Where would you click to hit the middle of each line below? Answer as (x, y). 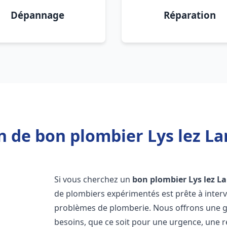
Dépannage (37, 15)
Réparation (190, 15)
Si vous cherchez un (93, 179)
